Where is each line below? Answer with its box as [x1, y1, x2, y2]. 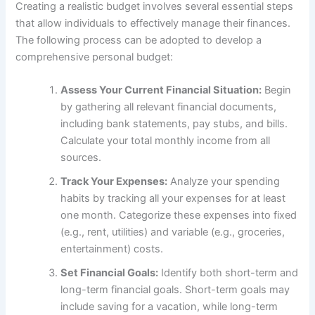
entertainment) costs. [60, 243, 164, 256]
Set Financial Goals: [60, 266, 159, 280]
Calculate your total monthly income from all [60, 134, 271, 148]
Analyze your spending [167, 175, 281, 188]
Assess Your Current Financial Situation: [60, 84, 262, 97]
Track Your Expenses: [60, 175, 168, 188]
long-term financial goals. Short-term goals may [60, 283, 290, 297]
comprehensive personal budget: [15, 50, 174, 63]
